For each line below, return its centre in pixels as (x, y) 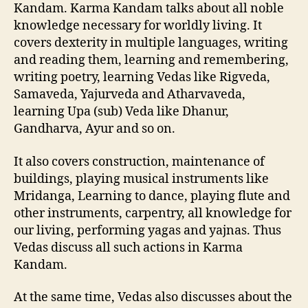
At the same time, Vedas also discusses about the (153, 297)
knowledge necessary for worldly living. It (138, 26)
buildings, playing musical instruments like (141, 179)
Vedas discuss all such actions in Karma (128, 247)
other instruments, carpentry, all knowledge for (153, 213)
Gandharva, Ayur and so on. (95, 129)
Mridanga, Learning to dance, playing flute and (152, 196)
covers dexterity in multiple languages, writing (151, 43)
